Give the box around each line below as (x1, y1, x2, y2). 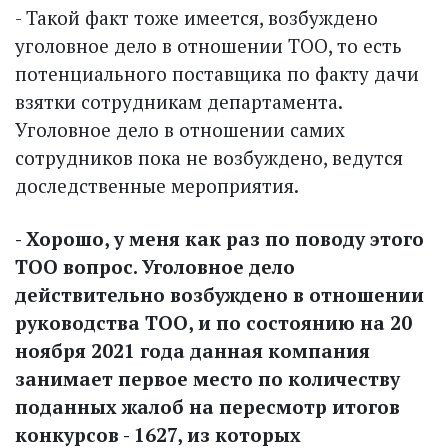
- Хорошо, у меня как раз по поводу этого (15, 225, 424, 251)
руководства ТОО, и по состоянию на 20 (15, 309, 412, 335)
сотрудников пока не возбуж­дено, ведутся (15, 144, 403, 170)
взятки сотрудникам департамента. (15, 88, 342, 114)
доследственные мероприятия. (15, 172, 299, 198)
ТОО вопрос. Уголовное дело (15, 253, 295, 279)
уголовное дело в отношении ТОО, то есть (15, 32, 402, 58)
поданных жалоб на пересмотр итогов (15, 393, 400, 419)
